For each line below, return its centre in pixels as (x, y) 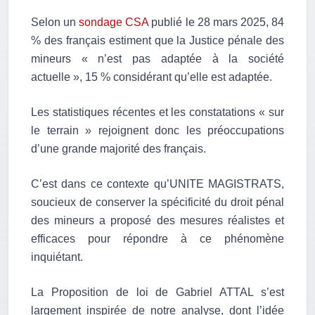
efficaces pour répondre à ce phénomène (157, 239)
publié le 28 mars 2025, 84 (217, 22)
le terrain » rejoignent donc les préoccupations (157, 131)
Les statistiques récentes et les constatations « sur (157, 112)
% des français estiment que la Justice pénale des (157, 41)
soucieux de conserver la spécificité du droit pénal (157, 202)
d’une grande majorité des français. (118, 149)
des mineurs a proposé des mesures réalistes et (157, 221)
